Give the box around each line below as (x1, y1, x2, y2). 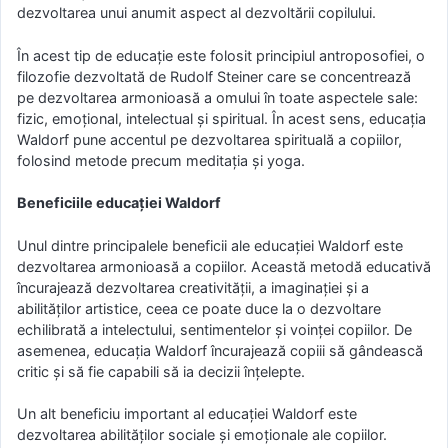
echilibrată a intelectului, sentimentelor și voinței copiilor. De (17, 320, 412, 338)
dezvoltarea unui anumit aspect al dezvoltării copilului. (17, 4, 376, 22)
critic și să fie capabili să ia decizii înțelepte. (17, 362, 305, 380)
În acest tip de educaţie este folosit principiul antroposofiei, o (17, 46, 425, 64)
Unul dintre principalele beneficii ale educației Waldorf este (17, 236, 403, 254)
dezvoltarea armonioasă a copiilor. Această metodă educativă (17, 257, 431, 275)
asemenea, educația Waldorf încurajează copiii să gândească (17, 341, 423, 359)
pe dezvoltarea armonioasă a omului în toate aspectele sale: (17, 88, 418, 106)
